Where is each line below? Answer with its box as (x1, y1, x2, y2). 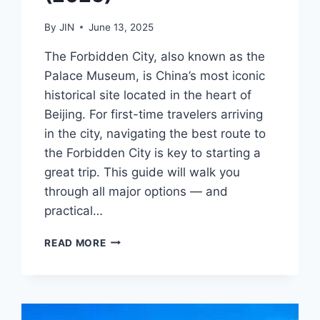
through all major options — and (44, 184, 229, 199)
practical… (44, 203, 104, 218)
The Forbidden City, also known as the (44, 49, 266, 64)
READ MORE (44, 236, 106, 249)
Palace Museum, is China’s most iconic (44, 68, 266, 83)
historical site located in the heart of (44, 87, 252, 102)
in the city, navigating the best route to (44, 126, 266, 141)
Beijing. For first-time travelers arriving (44, 106, 264, 121)
